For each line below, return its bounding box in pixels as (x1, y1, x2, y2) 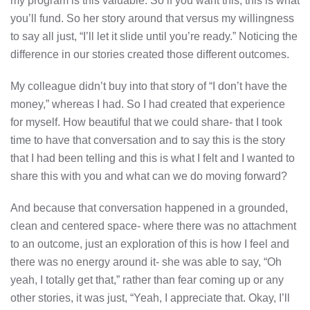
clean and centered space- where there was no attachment (10, 219, 296, 232)
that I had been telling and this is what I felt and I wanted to (10, 152, 295, 164)
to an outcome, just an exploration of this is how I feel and (10, 237, 289, 250)
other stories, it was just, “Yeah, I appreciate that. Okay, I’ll (10, 291, 290, 304)
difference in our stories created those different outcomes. (10, 48, 289, 60)
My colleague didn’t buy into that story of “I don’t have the (10, 80, 287, 92)
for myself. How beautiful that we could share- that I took (10, 116, 282, 128)
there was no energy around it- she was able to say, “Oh (10, 255, 282, 268)
